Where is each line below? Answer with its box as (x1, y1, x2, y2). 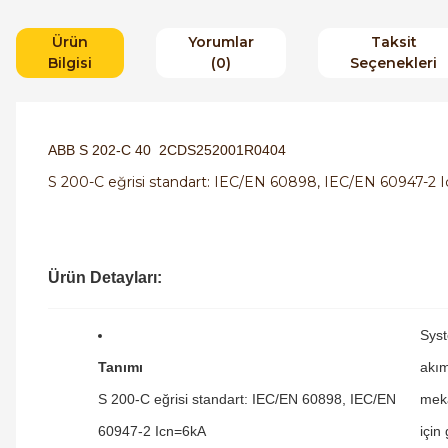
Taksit (370, 33, 417, 51)
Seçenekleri (350, 54, 437, 72)
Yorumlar (188, 33, 254, 51)
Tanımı (98, 359, 143, 375)
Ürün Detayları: (48, 269, 162, 286)
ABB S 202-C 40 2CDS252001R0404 (48, 142, 290, 158)
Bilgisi (48, 54, 92, 72)
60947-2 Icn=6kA (98, 423, 206, 439)
